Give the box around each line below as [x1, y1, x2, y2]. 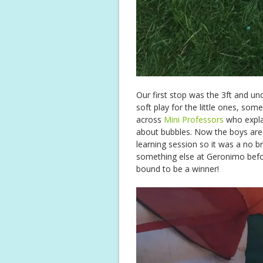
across [136, 113, 164, 125]
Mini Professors [164, 113, 224, 125]
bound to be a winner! [136, 163, 219, 174]
